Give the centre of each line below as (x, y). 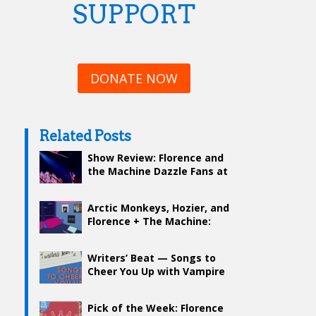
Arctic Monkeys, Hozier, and (159, 208)
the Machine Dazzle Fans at (158, 171)
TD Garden (115, 185)
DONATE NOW (134, 79)
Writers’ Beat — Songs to (152, 258)
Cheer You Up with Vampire (157, 272)
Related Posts (86, 136)
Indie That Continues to (148, 235)
